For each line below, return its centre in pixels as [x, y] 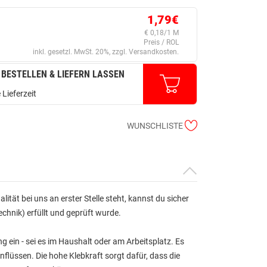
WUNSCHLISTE [155, 125]
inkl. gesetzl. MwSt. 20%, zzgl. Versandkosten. [105, 52]
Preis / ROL [161, 42]
